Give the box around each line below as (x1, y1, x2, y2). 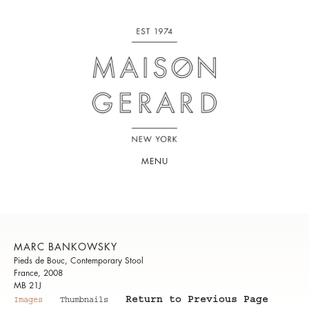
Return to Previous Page (126, 296, 268, 307)
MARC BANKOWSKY (14, 242, 117, 252)
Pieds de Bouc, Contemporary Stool (14, 257, 143, 266)
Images (14, 297, 43, 306)
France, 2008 (14, 269, 63, 278)
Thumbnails (60, 297, 108, 306)
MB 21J (14, 281, 41, 290)
